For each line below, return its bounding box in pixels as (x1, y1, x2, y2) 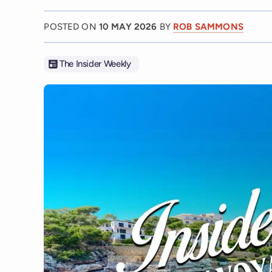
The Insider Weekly (59, 58, 131, 70)
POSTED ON (44, 21, 99, 32)
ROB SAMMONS (173, 21, 243, 32)
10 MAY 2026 (98, 21, 160, 32)
